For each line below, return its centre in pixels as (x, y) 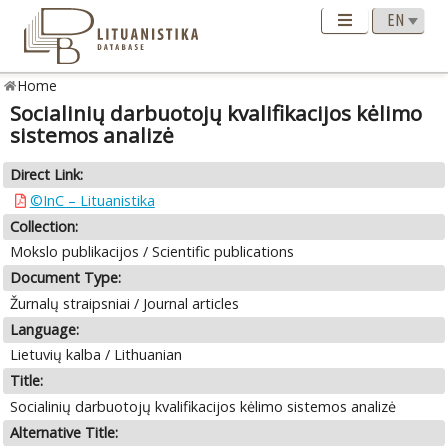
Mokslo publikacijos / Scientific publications (152, 252)
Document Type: (66, 278)
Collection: (44, 226)
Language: (45, 329)
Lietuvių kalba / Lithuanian (96, 355)
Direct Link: (47, 175)
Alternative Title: (64, 432)
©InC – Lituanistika (92, 200)
